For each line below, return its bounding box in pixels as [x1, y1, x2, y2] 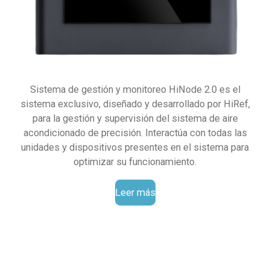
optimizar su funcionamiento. [74, 156, 196, 168]
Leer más [115, 186, 155, 198]
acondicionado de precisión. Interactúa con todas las [23, 127, 247, 139]
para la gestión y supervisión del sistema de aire [32, 113, 238, 125]
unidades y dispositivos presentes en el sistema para [21, 142, 249, 154]
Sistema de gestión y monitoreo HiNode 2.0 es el [30, 84, 240, 96]
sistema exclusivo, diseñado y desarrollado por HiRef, [20, 98, 250, 110]
